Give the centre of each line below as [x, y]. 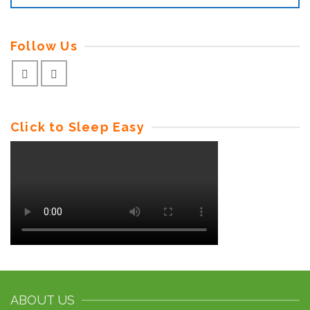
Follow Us [44, 46]
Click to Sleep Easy [77, 127]
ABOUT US [43, 300]
